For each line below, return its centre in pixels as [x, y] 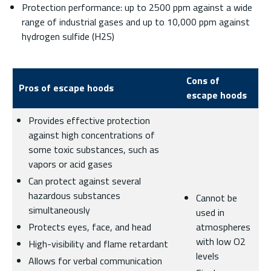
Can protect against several [85, 181]
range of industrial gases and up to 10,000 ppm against [136, 22]
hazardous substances [74, 195]
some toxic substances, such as [94, 149]
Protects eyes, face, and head [90, 227]
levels [207, 256]
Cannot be [217, 198]
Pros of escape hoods [66, 88]
